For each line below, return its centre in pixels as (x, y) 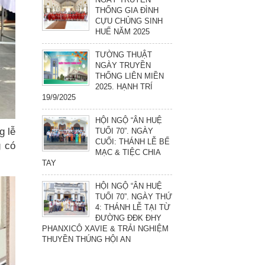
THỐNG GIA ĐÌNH (127, 10)
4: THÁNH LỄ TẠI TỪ (133, 207)
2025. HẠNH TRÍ (124, 86)
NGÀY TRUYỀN (123, 65)
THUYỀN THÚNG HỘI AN (86, 239)
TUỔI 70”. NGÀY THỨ (134, 196)
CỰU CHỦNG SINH (129, 21)
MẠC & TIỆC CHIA (128, 152)
